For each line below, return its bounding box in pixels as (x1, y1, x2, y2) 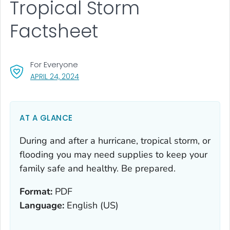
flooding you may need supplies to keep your (20, 148, 207, 161)
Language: (20, 199, 64, 212)
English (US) (64, 199, 119, 212)
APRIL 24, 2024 (30, 71, 79, 82)
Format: (20, 185, 52, 198)
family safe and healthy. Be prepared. (20, 162, 176, 175)
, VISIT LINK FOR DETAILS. (79, 70, 158, 81)
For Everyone (30, 59, 78, 70)
